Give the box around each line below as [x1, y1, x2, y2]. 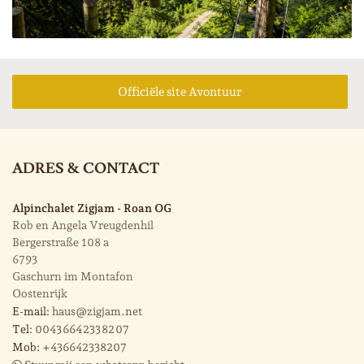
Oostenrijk [12, 287, 67, 301]
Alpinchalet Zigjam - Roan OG [12, 201, 171, 215]
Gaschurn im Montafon [12, 270, 133, 284]
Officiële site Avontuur [118, 84, 242, 100]
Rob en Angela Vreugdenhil [12, 219, 154, 232]
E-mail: [12, 305, 50, 318]
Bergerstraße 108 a [12, 236, 109, 249]
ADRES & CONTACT [12, 159, 159, 179]
